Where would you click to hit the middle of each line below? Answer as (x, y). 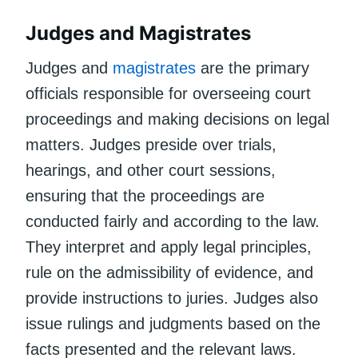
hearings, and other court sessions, (151, 170)
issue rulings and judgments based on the (173, 323)
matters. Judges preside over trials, (151, 144)
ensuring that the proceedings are (145, 195)
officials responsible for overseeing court (168, 93)
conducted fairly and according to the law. (173, 221)
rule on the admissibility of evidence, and (169, 272)
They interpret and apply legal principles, (169, 247)
